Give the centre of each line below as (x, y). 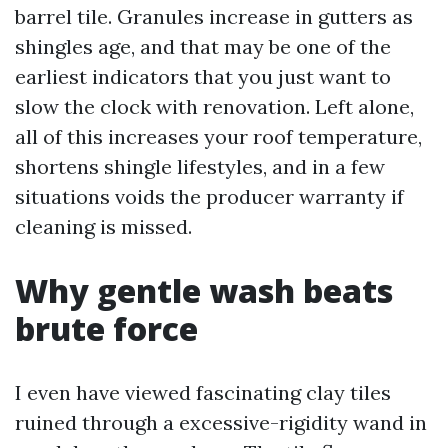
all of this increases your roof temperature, (218, 136)
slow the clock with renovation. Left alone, (214, 106)
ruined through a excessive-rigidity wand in (221, 422)
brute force (106, 328)
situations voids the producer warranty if (209, 196)
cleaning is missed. (103, 226)
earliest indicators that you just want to (203, 76)
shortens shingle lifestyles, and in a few (200, 166)
